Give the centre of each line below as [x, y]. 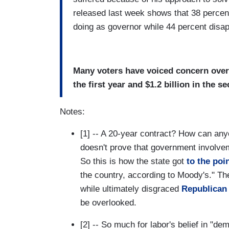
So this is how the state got [133, 161]
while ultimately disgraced [131, 189]
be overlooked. [108, 202]
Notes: [72, 111]
